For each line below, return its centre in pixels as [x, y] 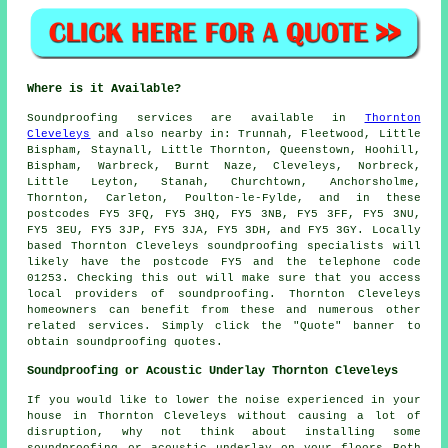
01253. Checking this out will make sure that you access [224, 277]
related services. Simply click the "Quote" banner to [224, 325]
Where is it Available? [104, 88]
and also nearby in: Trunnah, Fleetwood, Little [255, 133]
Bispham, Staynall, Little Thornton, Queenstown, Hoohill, [224, 149]
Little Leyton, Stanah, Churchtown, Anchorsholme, [224, 181]
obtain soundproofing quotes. [125, 341]
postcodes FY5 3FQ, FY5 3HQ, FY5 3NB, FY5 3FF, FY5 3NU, [224, 213]
